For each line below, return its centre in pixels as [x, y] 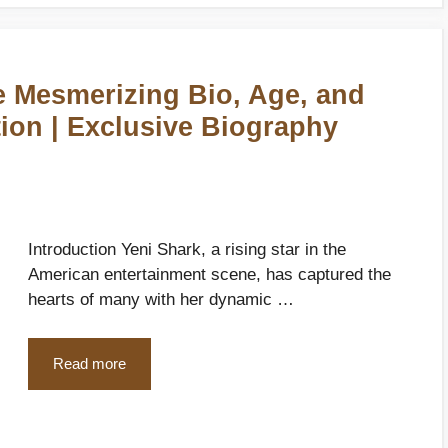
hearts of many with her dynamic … [161, 300]
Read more [89, 363]
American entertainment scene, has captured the [209, 275]
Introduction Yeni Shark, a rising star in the [187, 250]
